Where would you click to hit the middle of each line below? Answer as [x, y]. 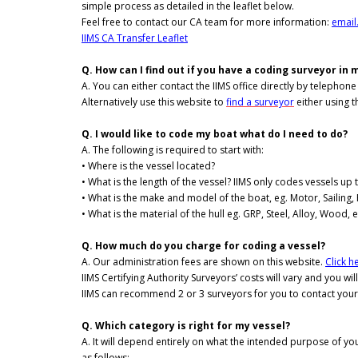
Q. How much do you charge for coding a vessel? [203, 246]
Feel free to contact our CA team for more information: [207, 22]
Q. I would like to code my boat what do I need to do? [215, 134]
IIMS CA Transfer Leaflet [135, 38]
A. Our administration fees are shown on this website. [202, 262]
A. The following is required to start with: [173, 150]
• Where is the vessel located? [148, 166]
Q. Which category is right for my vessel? [186, 326]
